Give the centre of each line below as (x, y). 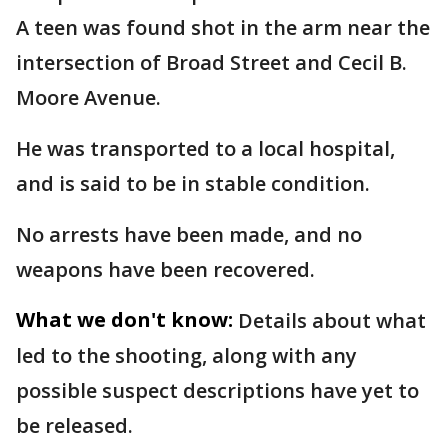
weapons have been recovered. (165, 269)
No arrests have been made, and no (189, 234)
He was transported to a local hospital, (205, 148)
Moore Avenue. (88, 97)
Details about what (332, 320)
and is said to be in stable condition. (193, 183)
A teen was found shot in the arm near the (223, 27)
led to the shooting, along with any (186, 355)
